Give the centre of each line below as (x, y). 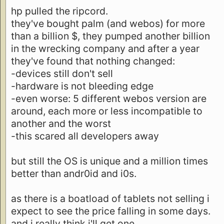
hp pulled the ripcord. (59, 11)
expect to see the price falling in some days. (111, 211)
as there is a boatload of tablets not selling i (110, 198)
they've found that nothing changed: (93, 61)
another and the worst (61, 123)
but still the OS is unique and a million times (109, 161)
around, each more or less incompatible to (107, 111)
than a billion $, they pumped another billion (110, 36)
